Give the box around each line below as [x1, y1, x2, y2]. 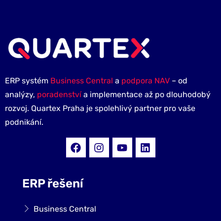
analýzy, [5, 90, 37, 100]
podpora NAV [121, 76, 170, 86]
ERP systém [5, 76, 50, 86]
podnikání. [5, 117, 43, 127]
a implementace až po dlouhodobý [81, 90, 211, 100]
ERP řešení [22, 177, 83, 191]
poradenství [37, 90, 81, 100]
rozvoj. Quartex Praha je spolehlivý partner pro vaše [5, 104, 195, 113]
